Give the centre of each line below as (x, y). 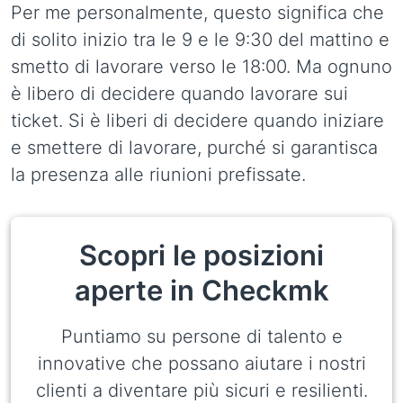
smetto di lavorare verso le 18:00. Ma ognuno (201, 67)
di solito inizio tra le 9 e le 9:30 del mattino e (200, 40)
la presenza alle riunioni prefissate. (158, 175)
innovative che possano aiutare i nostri (201, 363)
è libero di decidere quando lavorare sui (179, 94)
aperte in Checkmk (201, 291)
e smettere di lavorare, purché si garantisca (194, 148)
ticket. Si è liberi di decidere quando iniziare (197, 121)
